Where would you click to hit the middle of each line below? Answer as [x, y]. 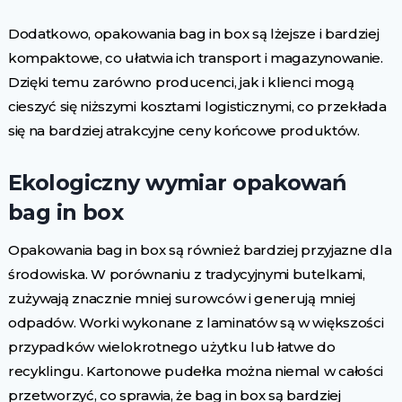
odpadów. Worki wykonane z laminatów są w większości [196, 323]
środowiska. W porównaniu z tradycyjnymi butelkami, [186, 274]
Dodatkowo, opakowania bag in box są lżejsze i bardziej [193, 34]
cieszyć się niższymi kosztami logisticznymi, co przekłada [197, 106]
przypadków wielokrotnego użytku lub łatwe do [171, 347]
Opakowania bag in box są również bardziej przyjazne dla [200, 250]
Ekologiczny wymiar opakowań [177, 183]
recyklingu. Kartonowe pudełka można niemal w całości [196, 371]
